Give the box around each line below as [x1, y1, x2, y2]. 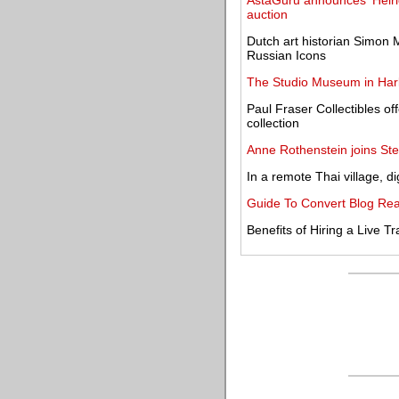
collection [247, 116, 299, 130]
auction [247, 7, 288, 21]
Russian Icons [247, 48, 326, 62]
